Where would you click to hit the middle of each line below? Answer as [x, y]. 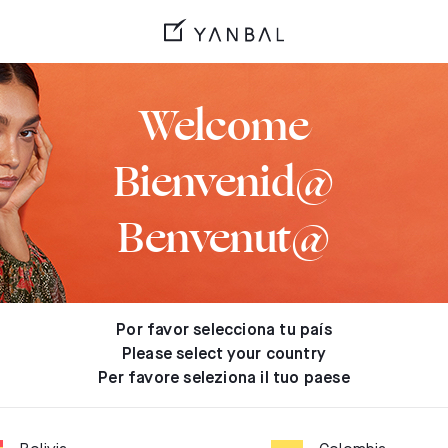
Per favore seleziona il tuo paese [224, 379]
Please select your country [224, 355]
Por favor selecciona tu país [224, 331]
